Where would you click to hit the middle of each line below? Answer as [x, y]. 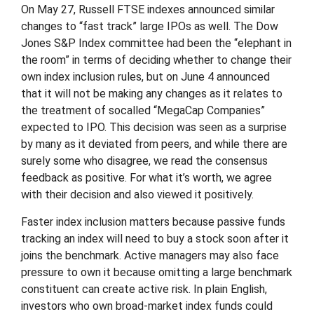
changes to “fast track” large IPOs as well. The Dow [150, 26]
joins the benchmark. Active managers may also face [150, 255]
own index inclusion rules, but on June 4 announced [145, 77]
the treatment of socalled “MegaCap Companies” [143, 110]
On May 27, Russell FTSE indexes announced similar [148, 9]
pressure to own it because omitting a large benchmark [157, 272]
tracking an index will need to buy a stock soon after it [155, 239]
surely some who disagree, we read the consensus [144, 161]
